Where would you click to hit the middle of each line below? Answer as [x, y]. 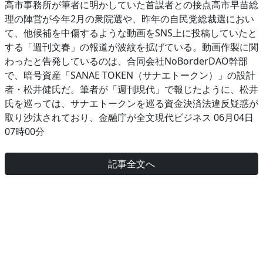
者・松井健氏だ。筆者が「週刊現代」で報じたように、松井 [131, 90]
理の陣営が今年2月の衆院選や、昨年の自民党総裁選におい [129, 19]
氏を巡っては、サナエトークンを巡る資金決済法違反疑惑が [131, 104]
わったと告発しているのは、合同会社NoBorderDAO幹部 [126, 61]
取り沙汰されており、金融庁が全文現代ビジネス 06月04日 [129, 118]
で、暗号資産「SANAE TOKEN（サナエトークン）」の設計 [130, 75]
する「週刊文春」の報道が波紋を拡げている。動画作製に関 [131, 47]
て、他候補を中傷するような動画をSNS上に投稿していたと [131, 33]
